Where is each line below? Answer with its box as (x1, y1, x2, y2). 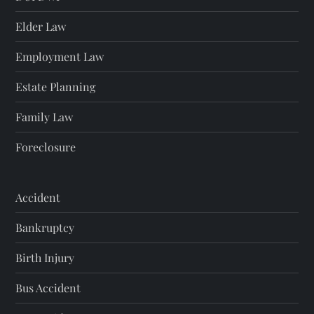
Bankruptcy (15, 220, 75, 235)
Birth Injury (15, 250, 75, 266)
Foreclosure (15, 139, 76, 155)
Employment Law (15, 49, 104, 64)
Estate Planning (15, 79, 96, 95)
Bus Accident (15, 280, 81, 296)
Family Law (15, 109, 74, 125)
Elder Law (15, 19, 67, 34)
